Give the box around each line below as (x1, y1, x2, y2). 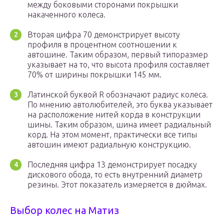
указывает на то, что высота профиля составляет (27, 60, 209, 69)
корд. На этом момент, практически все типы (27, 130, 197, 139)
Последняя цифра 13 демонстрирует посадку (27, 160, 197, 169)
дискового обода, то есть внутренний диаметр (27, 170, 202, 179)
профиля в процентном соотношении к (27, 40, 177, 49)
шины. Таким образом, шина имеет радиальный (27, 120, 211, 129)
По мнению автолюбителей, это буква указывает (27, 100, 212, 109)
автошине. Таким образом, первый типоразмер (27, 50, 208, 59)
